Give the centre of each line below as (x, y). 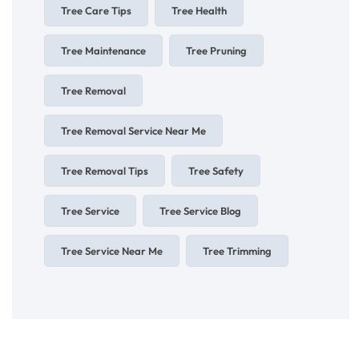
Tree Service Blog (200, 211)
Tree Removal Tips (105, 171)
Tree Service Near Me (112, 251)
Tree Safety (216, 171)
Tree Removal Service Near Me (133, 131)
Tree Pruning (216, 51)
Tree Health (199, 11)
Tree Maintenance (103, 51)
